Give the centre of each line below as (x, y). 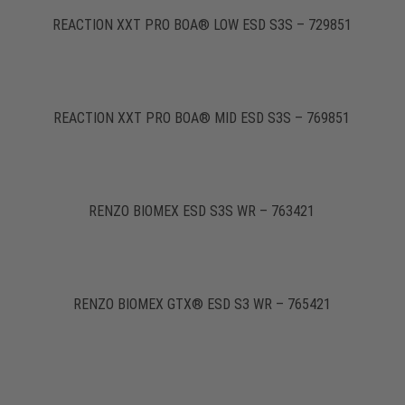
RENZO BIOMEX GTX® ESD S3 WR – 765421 (202, 305)
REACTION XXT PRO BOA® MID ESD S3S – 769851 (202, 118)
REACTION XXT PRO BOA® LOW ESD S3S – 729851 (202, 25)
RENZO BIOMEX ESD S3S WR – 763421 (202, 212)
